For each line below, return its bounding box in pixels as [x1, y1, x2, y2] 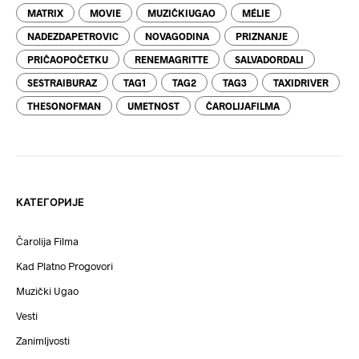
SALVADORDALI [235, 54, 304, 66]
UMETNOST [127, 100, 179, 112]
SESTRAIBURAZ [27, 77, 97, 89]
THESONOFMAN [27, 100, 101, 112]
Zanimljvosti [16, 334, 70, 348]
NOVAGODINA [145, 30, 209, 42]
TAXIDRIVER [273, 77, 329, 89]
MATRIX [27, 7, 63, 19]
